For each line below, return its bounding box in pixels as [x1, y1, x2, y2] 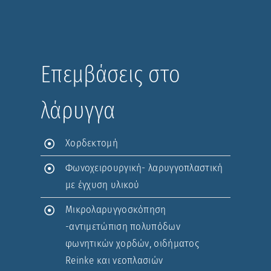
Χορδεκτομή [65, 137, 118, 150]
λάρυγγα [41, 96, 116, 126]
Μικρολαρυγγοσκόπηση [65, 203, 166, 216]
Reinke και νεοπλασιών [65, 253, 163, 267]
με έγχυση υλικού [65, 178, 140, 192]
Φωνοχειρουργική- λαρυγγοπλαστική [65, 162, 223, 175]
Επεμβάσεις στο [41, 60, 181, 90]
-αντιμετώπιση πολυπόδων [65, 220, 180, 233]
